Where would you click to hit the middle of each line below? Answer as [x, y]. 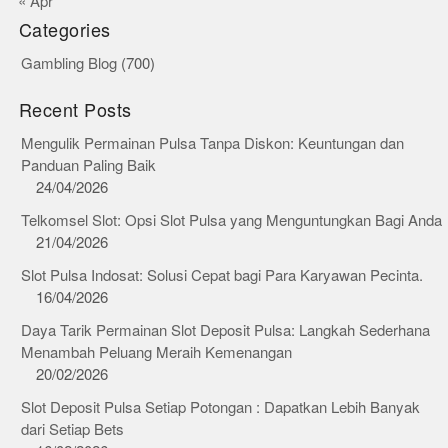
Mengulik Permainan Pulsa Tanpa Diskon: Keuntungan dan [212, 143]
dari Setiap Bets [72, 429]
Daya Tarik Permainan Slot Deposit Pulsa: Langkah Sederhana [225, 330]
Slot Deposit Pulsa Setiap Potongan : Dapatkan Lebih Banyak [220, 407]
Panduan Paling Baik [88, 165]
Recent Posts [75, 111]
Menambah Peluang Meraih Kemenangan [156, 352]
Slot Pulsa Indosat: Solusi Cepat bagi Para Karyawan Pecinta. [221, 275]
